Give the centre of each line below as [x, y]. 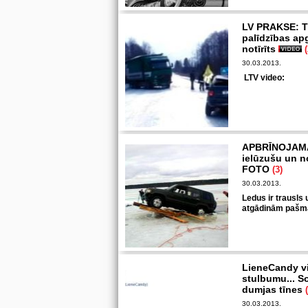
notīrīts [260, 49]
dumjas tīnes [274, 289]
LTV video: [263, 78]
